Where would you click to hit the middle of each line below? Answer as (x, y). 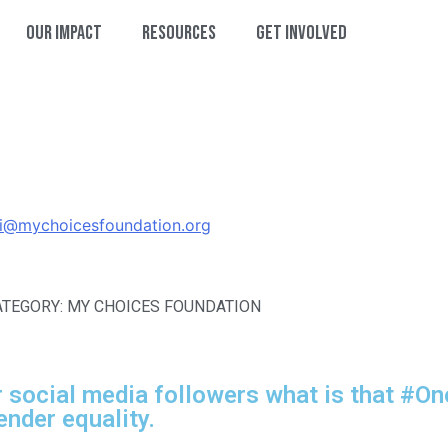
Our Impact (64, 33)
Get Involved (302, 33)
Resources (179, 33)
